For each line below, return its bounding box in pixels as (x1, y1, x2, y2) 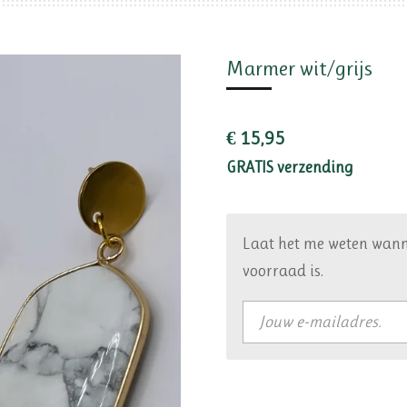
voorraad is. (243, 262, 323, 281)
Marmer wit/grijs (226, 56, 372, 82)
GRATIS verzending (226, 158, 353, 177)
